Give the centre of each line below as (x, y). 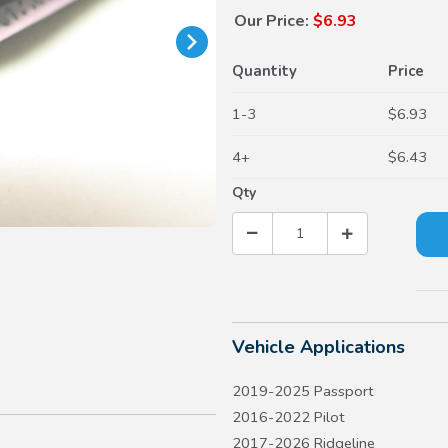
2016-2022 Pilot (288, 417)
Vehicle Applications (318, 347)
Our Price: (271, 21)
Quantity (264, 71)
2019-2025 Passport (303, 391)
